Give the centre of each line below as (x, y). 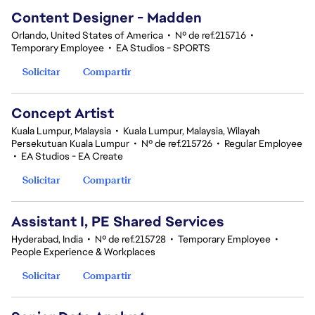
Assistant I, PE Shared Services (118, 221)
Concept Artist (63, 113)
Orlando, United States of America (87, 35)
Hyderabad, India (47, 239)
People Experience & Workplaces (83, 252)
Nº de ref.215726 (177, 143)
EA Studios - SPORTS (163, 48)
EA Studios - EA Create (72, 156)
